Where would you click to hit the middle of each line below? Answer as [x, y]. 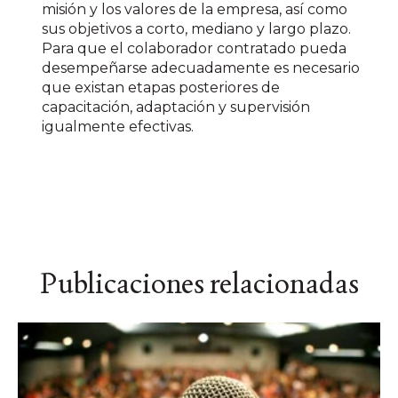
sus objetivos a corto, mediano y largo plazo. [197, 29]
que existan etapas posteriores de [161, 88]
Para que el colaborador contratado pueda [195, 49]
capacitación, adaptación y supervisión [176, 107]
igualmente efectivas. [118, 127]
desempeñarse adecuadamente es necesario [201, 68]
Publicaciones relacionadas [199, 283]
